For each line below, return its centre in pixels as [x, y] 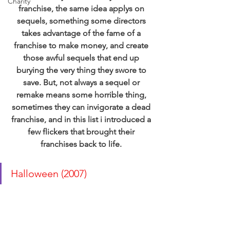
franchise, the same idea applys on [82, 8]
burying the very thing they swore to [82, 70]
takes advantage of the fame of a [82, 33]
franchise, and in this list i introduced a [82, 119]
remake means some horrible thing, [82, 95]
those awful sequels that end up [82, 58]
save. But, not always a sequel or [82, 82]
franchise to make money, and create [82, 45]
